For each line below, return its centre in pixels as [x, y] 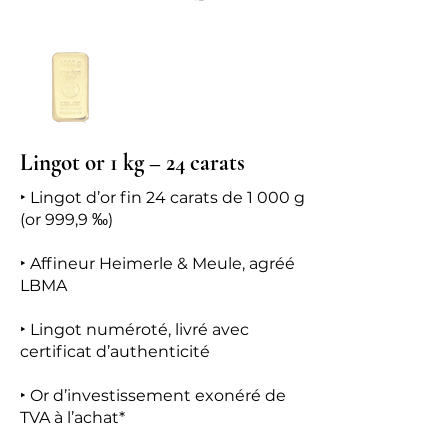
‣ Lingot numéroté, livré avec [134, 329]
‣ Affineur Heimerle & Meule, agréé [157, 263]
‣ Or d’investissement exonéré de [153, 395]
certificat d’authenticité [115, 351]
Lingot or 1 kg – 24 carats [132, 163]
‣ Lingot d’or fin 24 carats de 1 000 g [162, 197]
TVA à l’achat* [72, 417]
